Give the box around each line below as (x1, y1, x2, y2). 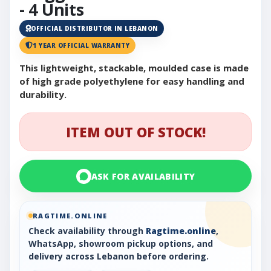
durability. (19, 88, 67, 101)
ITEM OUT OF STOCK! (65, 123, 206, 142)
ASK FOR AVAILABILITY (91, 170, 195, 182)
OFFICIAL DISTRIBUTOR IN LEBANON (31, 24, 158, 33)
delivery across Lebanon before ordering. (28, 250, 209, 263)
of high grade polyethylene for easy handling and (19, 75, 244, 88)
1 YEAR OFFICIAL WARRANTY (33, 41, 130, 50)
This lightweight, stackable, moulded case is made (19, 62, 249, 74)
